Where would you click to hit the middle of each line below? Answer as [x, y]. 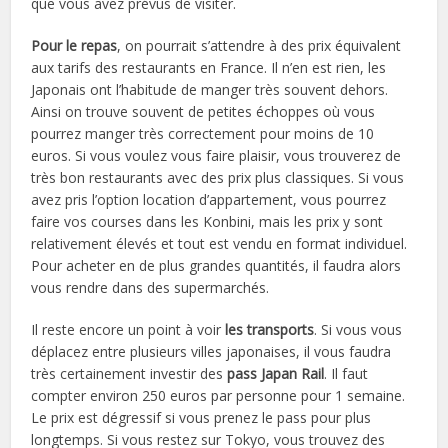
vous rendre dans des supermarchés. [150, 287]
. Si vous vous [358, 329]
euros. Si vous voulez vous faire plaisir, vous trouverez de [216, 155]
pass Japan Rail [276, 373]
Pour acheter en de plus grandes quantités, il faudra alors [216, 265]
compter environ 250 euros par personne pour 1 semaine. [218, 395]
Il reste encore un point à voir [128, 329]
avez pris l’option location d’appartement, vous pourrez [209, 199]
